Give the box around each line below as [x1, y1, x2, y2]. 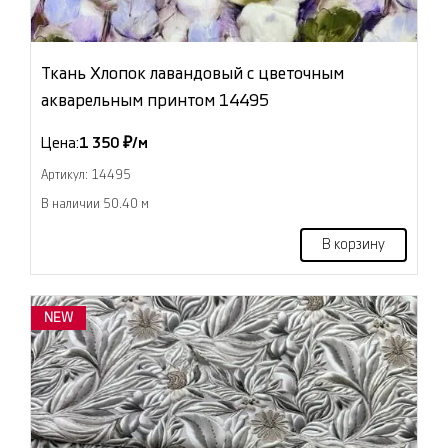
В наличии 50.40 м [41, 198, 149, 211]
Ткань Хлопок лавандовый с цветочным [41, 65, 344, 83]
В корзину [322, 238, 385, 253]
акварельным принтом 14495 [41, 92, 269, 110]
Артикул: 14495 [41, 169, 131, 182]
